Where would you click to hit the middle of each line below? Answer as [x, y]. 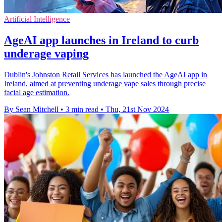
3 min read [82, 110]
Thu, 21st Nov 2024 [137, 110]
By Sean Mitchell [31, 110]
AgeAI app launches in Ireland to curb [101, 40]
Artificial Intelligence [37, 19]
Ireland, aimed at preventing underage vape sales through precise [105, 84]
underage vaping [46, 54]
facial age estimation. [37, 93]
